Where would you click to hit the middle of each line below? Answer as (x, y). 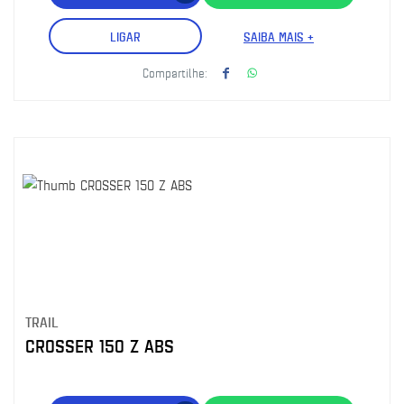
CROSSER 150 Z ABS (100, 346)
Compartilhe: (175, 72)
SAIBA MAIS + (279, 36)
